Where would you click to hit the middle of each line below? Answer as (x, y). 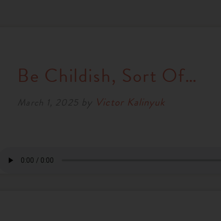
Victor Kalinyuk (130, 102)
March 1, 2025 (48, 102)
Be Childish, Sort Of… (108, 76)
